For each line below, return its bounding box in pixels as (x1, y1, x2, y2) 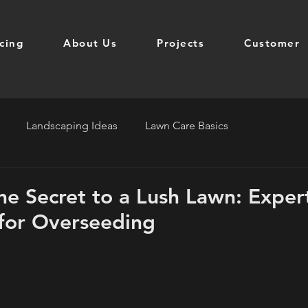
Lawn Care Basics (145, 119, 228, 132)
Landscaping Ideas (26, 119, 118, 132)
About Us (63, 36, 117, 49)
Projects (157, 36, 204, 49)
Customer (244, 36, 300, 49)
